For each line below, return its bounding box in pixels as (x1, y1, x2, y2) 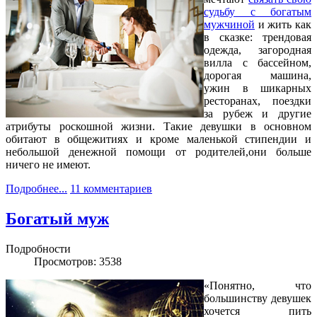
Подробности (6, 243, 71, 255)
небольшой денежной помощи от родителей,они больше (6, 146, 311, 158)
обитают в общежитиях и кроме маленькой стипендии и (6, 133, 311, 146)
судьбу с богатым (204, 6, 311, 18)
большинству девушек (204, 292, 311, 305)
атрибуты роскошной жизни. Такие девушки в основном (6, 120, 311, 133)
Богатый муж (6, 209, 109, 229)
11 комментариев (70, 183, 152, 195)
